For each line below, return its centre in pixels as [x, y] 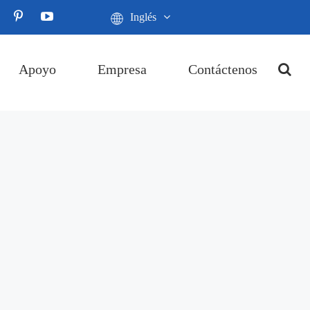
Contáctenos [223, 69]
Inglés [144, 17]
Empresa [122, 69]
